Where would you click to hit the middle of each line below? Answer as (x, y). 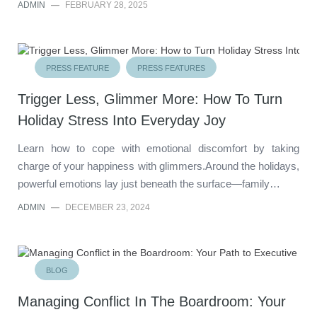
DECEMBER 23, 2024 (108, 207)
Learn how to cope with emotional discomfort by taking (158, 148)
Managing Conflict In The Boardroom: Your (152, 301)
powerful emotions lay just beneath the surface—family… (149, 183)
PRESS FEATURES (171, 68)
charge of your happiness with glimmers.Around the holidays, (158, 166)
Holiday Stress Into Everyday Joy (122, 120)
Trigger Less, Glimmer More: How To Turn (150, 99)
